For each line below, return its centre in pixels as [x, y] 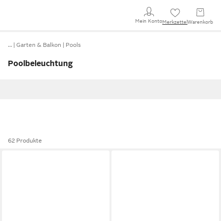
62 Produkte [25, 141]
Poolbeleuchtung [40, 64]
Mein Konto [149, 21]
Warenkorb [200, 22]
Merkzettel [175, 22]
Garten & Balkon [39, 45]
